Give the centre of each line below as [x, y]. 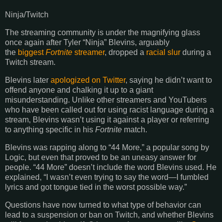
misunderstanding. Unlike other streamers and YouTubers [106, 100]
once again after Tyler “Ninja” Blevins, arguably [87, 43]
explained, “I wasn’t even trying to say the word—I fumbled [107, 177]
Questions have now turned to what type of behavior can [103, 205]
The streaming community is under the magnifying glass [103, 33]
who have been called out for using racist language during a [110, 110]
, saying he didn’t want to [169, 80]
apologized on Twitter [88, 80]
